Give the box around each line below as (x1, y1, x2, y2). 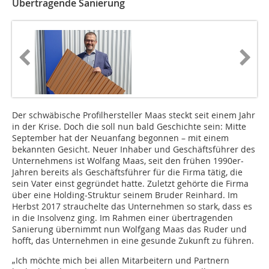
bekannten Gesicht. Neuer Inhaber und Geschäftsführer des (12, 144, 255, 156)
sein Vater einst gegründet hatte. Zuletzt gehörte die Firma (12, 178, 249, 190)
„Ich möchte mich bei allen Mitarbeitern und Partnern (12, 255, 229, 267)
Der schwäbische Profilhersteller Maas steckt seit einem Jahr (12, 109, 255, 121)
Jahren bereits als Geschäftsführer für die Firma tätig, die (12, 166, 243, 178)
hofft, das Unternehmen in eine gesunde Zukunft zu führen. (12, 235, 254, 247)
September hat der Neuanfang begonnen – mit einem (12, 132, 229, 144)
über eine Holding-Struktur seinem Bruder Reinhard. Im (12, 189, 238, 201)
